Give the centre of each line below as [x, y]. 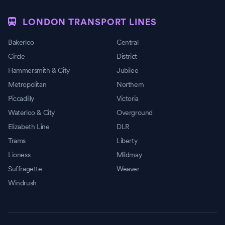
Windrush [22, 183]
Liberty [127, 141]
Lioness [19, 155]
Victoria [128, 98]
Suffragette [25, 169]
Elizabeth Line [29, 127]
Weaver [128, 169]
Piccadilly [21, 98]
